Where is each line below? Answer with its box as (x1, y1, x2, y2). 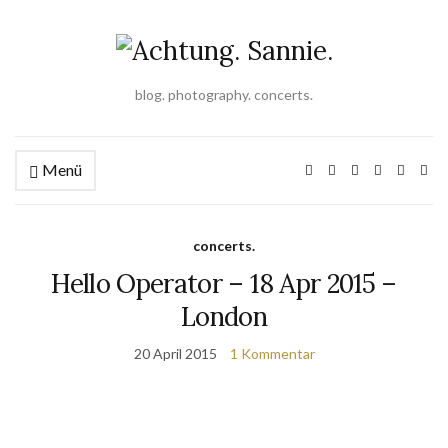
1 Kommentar (229, 345, 315, 362)
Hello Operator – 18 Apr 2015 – (51, 267, 397, 300)
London (180, 300, 268, 333)
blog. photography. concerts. (135, 86, 313, 103)
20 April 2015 (133, 345, 217, 362)
